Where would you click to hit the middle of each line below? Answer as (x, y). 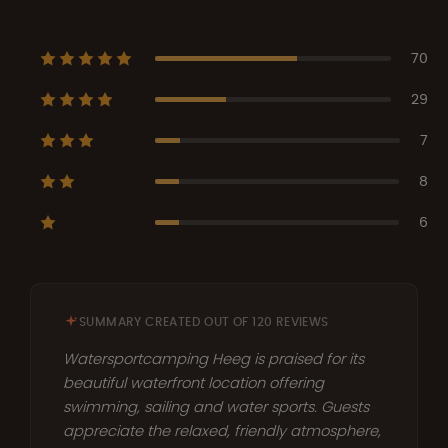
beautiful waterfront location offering (193, 382)
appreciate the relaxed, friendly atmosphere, (222, 430)
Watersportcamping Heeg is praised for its (213, 358)
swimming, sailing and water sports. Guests (216, 406)
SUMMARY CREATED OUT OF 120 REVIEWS (204, 321)
